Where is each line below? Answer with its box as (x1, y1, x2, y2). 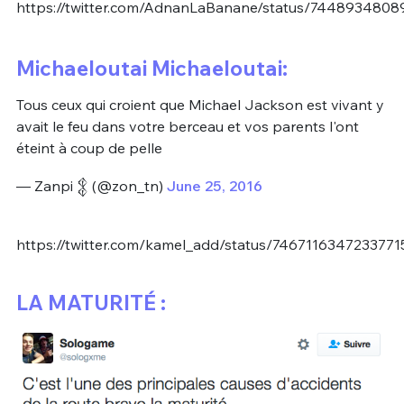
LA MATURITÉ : (15, 289, 166, 317)
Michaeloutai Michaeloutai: (15, 55, 288, 82)
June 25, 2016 (166, 176, 262, 195)
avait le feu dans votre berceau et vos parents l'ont (15, 117, 359, 136)
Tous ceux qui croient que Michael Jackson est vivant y (15, 96, 384, 115)
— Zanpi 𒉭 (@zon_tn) (15, 176, 167, 195)
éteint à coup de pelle (15, 139, 162, 158)
